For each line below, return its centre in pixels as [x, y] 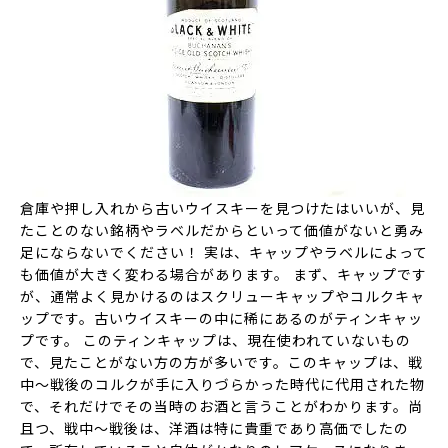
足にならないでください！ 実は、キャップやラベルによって [224, 252]
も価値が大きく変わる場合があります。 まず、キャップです [223, 274]
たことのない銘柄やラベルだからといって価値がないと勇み [222, 230]
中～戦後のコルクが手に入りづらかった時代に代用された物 [222, 384]
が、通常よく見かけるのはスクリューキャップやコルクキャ [222, 296]
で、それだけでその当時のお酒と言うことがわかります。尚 [221, 406]
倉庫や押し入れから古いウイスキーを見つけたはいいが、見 [222, 208]
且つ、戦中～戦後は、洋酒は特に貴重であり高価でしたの [214, 428]
